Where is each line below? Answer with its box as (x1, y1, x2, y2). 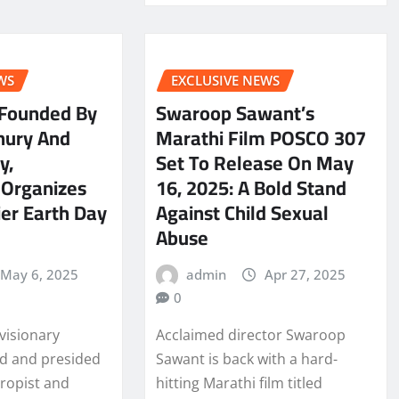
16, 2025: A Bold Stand (155, 168, 346, 207)
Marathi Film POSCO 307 (155, 118, 366, 157)
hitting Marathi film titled (155, 373, 322, 394)
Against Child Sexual (155, 193, 329, 232)
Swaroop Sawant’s (155, 94, 314, 132)
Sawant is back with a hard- (155, 349, 338, 370)
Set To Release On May (155, 143, 354, 182)
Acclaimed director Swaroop (155, 325, 346, 346)
